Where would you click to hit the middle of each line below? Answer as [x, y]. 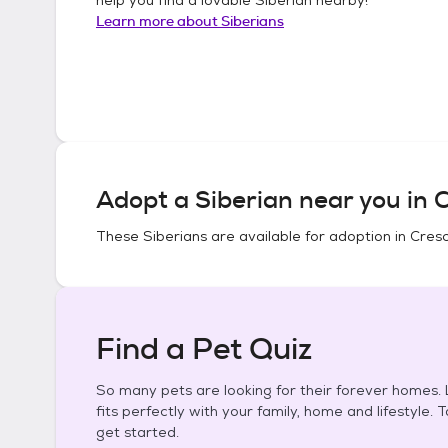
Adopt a [145, 200]
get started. [137, 432]
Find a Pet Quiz [204, 349]
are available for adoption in [308, 236]
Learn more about [158, 20]
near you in [363, 200]
